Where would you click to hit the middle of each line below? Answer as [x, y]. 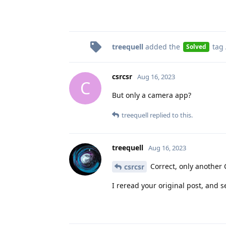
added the [163, 46]
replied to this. [171, 115]
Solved [196, 47]
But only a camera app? [152, 95]
